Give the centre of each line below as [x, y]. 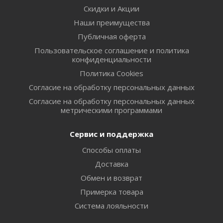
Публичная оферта [111, 36]
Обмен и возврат [111, 177]
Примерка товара [111, 191]
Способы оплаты [111, 150]
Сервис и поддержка [111, 134]
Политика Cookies [111, 73]
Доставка [111, 164]
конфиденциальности [111, 59]
